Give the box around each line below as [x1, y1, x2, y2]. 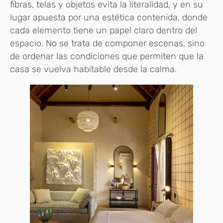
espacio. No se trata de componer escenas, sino [10, 38, 205, 49]
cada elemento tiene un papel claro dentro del [10, 25, 197, 36]
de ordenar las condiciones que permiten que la [10, 51, 204, 62]
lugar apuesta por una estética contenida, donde [10, 12, 208, 23]
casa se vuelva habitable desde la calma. [10, 64, 177, 75]
